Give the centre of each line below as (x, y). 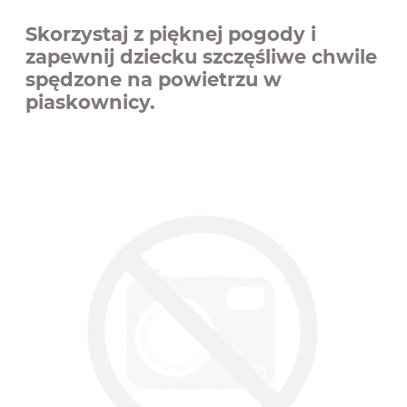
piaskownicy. (90, 102)
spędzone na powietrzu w (154, 79)
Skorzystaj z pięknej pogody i (171, 34)
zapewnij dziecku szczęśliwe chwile (201, 56)
